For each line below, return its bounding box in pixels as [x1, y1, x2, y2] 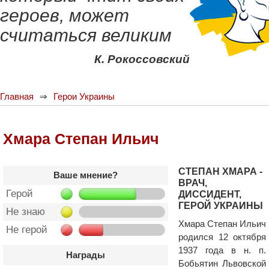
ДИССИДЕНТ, [178, 189, 241, 199]
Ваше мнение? [53, 170, 118, 180]
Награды [66, 250, 105, 260]
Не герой [6, 224, 47, 235]
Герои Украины [53, 91, 115, 101]
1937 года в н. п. [178, 245, 266, 255]
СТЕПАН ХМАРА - [178, 166, 262, 177]
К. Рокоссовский [94, 53, 190, 65]
